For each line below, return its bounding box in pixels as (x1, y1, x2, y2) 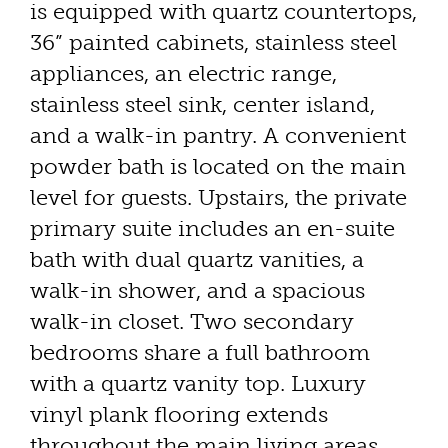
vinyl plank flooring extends (30, 401, 328, 429)
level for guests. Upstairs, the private (30, 184, 407, 212)
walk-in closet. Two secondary (30, 308, 354, 336)
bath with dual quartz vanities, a (30, 246, 364, 274)
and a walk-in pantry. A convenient (30, 122, 406, 150)
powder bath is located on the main (30, 153, 406, 181)
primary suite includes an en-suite (30, 215, 395, 243)
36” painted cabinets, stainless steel (30, 29, 397, 57)
